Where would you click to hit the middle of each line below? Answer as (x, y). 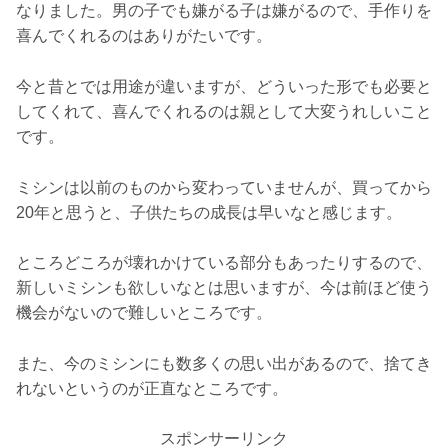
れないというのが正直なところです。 (152, 388)
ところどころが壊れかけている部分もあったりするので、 (224, 263)
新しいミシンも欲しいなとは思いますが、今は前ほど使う (224, 288)
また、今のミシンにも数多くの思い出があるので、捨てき (224, 363)
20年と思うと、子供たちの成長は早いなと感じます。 (209, 212)
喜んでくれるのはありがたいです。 (144, 36)
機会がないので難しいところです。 (144, 313)
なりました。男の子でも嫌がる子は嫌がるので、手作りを (224, 11)
